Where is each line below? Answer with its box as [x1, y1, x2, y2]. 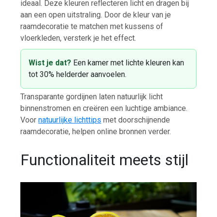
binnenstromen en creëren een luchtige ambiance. [20, 104, 188, 113]
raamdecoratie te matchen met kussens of [20, 22, 164, 31]
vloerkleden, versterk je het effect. [20, 33, 137, 43]
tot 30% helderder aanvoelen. [29, 70, 127, 79]
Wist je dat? [29, 58, 72, 68]
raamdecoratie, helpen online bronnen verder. [20, 127, 171, 137]
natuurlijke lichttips [38, 115, 102, 125]
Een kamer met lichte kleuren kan [71, 58, 185, 68]
